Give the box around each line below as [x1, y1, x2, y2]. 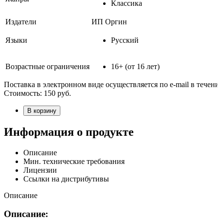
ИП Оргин [91, 17, 127, 26]
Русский [111, 36, 139, 44]
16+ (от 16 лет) [111, 62, 160, 71]
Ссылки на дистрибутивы [23, 174, 109, 183]
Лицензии [23, 165, 57, 174]
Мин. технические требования [23, 157, 125, 165]
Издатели [5, 17, 36, 26]
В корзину [27, 107, 56, 114]
